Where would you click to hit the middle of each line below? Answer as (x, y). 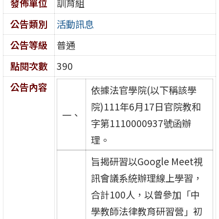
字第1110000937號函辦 (141, 123)
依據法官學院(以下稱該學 (143, 90)
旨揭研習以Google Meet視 (147, 161)
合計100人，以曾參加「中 (145, 194)
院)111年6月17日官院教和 (146, 106)
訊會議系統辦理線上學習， (146, 178)
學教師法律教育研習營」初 (146, 211)
